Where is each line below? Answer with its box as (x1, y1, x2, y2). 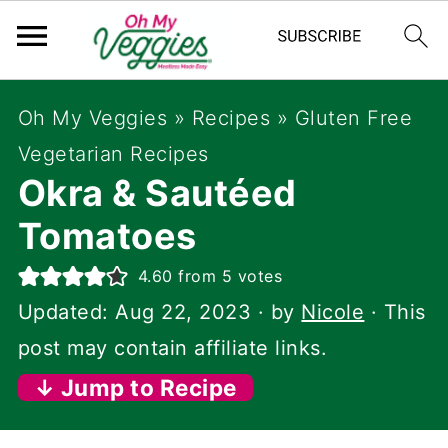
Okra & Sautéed (17, 171, 297, 215)
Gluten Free (294, 106, 413, 130)
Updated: (17, 300, 116, 324)
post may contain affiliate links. (17, 336, 328, 360)
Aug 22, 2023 (115, 300, 252, 324)
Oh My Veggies (17, 106, 168, 130)
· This (364, 300, 426, 324)
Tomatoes (17, 214, 197, 258)
